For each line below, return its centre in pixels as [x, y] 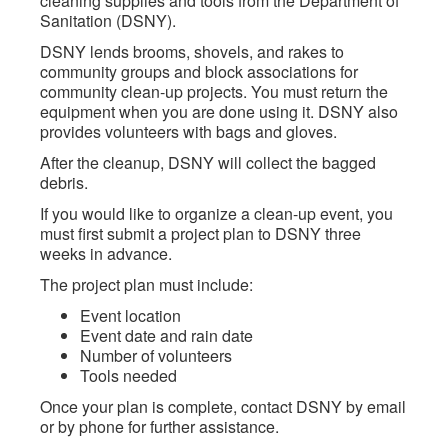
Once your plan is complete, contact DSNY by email [223, 406]
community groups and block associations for [199, 71]
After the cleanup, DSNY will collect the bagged [208, 162]
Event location [130, 315]
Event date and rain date [166, 335]
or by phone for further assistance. [159, 426]
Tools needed [128, 375]
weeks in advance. [106, 253]
